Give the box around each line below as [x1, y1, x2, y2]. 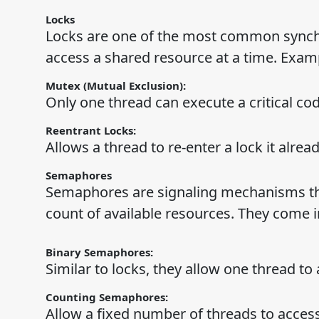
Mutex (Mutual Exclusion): [45, 78, 189, 93]
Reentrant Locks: [45, 123, 139, 138]
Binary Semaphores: [45, 245, 153, 260]
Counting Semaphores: [45, 290, 171, 305]
